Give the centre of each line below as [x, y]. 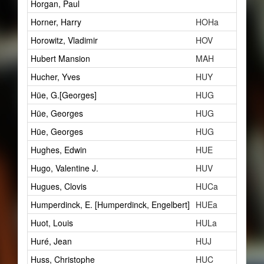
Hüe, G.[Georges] [64, 95]
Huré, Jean [51, 241]
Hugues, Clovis [59, 186]
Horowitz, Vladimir [64, 40]
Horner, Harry [56, 22]
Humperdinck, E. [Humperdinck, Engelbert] [110, 204]
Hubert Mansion [60, 58]
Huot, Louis [52, 223]
